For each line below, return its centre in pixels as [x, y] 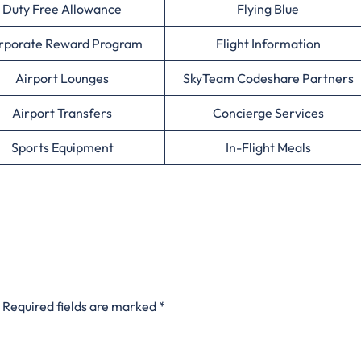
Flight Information [268, 44]
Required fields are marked [81, 307]
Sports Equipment [62, 148]
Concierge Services [268, 113]
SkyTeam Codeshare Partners [268, 79]
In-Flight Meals [268, 148]
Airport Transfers [62, 113]
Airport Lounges [62, 79]
